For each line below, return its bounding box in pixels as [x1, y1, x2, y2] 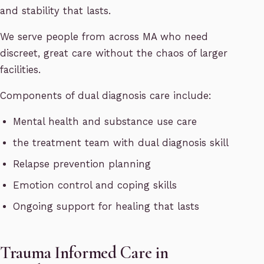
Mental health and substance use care [13, 116, 197, 128]
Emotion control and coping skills [13, 180, 177, 192]
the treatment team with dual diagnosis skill [13, 137, 229, 149]
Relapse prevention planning [13, 159, 151, 170]
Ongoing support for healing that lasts [13, 201, 200, 213]
